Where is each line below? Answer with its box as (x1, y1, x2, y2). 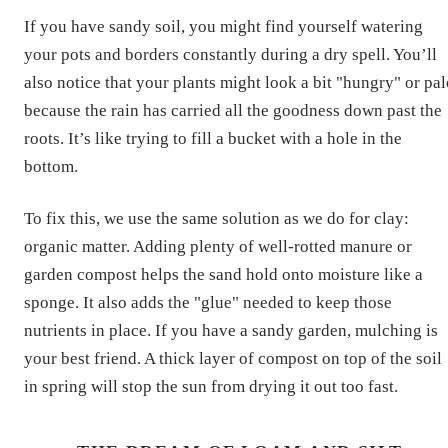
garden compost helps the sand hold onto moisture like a (24, 264, 423, 284)
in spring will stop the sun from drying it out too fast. (24, 376, 398, 396)
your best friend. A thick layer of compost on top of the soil (24, 348, 442, 368)
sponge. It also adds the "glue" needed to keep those (24, 292, 392, 312)
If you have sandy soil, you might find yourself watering (24, 16, 423, 36)
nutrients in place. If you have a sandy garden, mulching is (24, 320, 438, 340)
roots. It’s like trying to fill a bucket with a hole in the (24, 128, 402, 148)
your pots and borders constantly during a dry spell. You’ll (24, 44, 437, 64)
